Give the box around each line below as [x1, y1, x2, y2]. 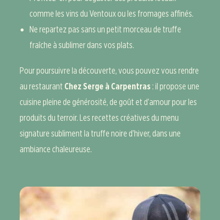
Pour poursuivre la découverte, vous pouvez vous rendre [20, 65, 199, 76]
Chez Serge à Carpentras [64, 81, 151, 91]
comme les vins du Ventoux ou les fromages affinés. [29, 8, 193, 19]
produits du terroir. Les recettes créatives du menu [20, 112, 179, 123]
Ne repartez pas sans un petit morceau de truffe [29, 24, 181, 34]
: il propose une [151, 81, 199, 91]
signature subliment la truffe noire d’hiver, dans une [20, 128, 181, 138]
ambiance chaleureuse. [20, 144, 92, 154]
